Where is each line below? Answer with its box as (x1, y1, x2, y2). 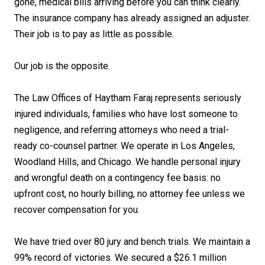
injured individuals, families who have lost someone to (14, 108, 238, 120)
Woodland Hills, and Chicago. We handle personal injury (14, 156, 241, 168)
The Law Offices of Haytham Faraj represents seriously (14, 92, 241, 104)
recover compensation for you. (14, 204, 140, 216)
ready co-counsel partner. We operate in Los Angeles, (14, 140, 235, 152)
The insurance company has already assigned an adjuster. (14, 12, 250, 24)
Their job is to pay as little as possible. (14, 28, 174, 40)
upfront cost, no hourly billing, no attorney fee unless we (14, 188, 245, 200)
